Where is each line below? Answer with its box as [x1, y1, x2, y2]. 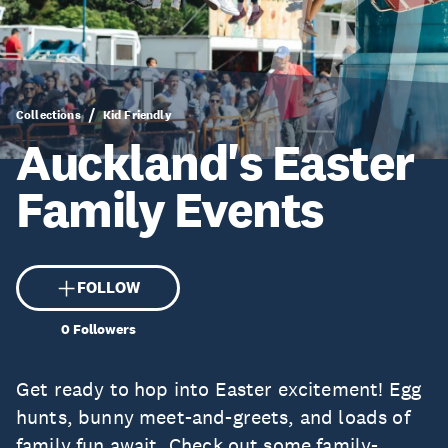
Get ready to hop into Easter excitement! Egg [16, 377, 422, 401]
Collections [16, 107, 81, 123]
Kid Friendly [102, 107, 172, 123]
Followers [69, 320, 136, 338]
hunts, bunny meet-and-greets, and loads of [16, 405, 410, 429]
